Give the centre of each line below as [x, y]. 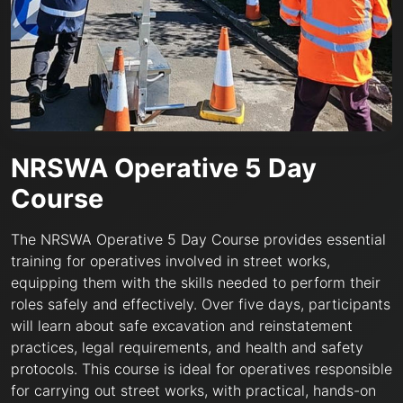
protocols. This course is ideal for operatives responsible [201, 368]
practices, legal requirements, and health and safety [187, 347]
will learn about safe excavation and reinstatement [182, 325]
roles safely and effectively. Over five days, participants [201, 304]
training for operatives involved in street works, [170, 260]
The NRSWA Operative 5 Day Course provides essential [198, 239]
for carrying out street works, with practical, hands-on [193, 390]
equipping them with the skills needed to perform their [196, 282]
